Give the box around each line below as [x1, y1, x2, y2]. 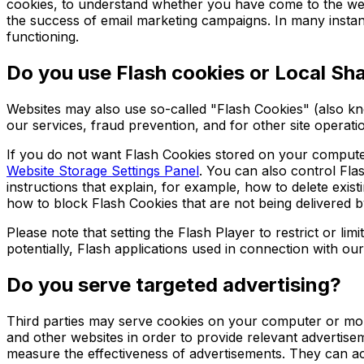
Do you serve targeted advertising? [6, 272, 341, 297]
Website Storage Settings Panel [6, 162, 199, 179]
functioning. [6, 28, 79, 45]
